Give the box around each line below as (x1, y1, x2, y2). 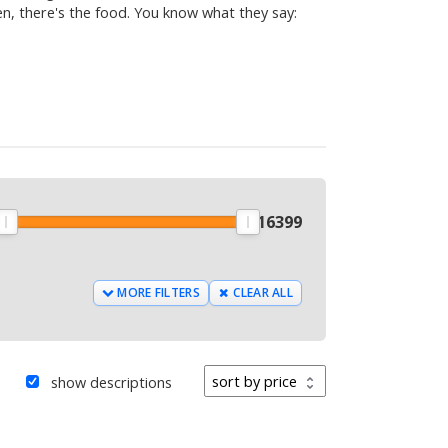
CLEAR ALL (230, 284, 293, 302)
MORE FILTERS (117, 284, 200, 302)
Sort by (202, 366, 252, 386)
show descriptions (50, 372, 172, 392)
